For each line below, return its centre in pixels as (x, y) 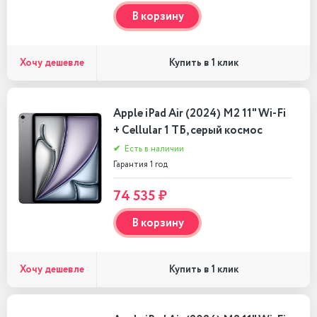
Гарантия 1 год (140, 165)
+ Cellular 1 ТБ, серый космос (188, 131)
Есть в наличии (153, 149)
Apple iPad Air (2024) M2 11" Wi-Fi (200, 114)
